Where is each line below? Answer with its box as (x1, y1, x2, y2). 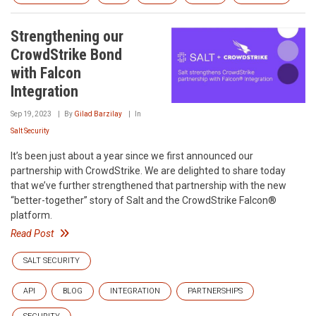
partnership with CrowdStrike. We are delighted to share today (11, 165, 286, 176)
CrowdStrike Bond (11, 46, 122, 63)
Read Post (11, 228, 54, 239)
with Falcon (11, 64, 81, 82)
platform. (11, 209, 52, 221)
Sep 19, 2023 (11, 110, 51, 118)
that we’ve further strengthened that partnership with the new (11, 180, 286, 191)
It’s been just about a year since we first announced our (11, 150, 253, 162)
